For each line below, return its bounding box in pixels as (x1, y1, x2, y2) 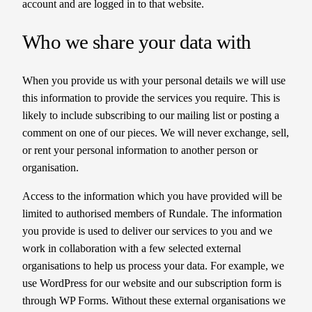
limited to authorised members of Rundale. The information (22, 207, 282, 219)
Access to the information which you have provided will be (22, 189, 282, 202)
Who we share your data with (22, 30, 251, 53)
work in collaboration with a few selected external (22, 242, 241, 254)
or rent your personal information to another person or (22, 143, 258, 156)
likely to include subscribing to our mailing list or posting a (22, 109, 279, 121)
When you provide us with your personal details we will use (22, 74, 286, 86)
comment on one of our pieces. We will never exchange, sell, (22, 126, 289, 139)
